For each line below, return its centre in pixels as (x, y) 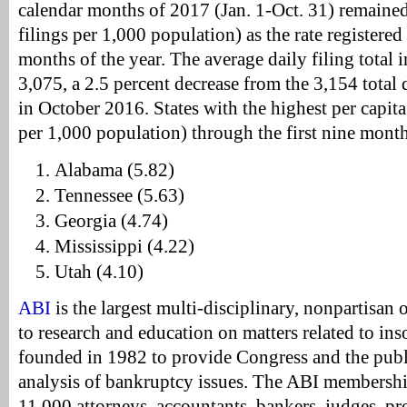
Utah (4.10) (99, 272)
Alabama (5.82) (114, 170)
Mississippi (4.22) (124, 246)
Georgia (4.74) (111, 221)
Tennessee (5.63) (119, 195)
